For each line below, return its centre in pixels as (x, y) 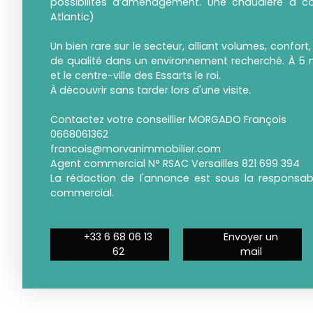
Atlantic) (72, 17)
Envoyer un (251, 237)
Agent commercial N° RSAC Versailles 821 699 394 (175, 164)
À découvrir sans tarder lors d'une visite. (151, 90)
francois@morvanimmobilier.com (136, 149)
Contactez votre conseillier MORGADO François (168, 120)
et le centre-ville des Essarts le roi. (136, 76)
